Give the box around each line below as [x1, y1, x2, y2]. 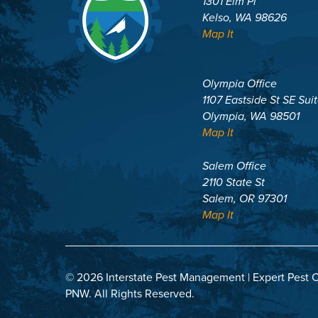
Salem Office [202, 158, 267, 175]
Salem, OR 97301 [202, 190, 287, 207]
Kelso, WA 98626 [202, 9, 287, 26]
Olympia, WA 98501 [202, 108, 300, 125]
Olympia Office [202, 75, 278, 92]
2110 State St [202, 174, 265, 191]
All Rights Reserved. [94, 285, 194, 302]
